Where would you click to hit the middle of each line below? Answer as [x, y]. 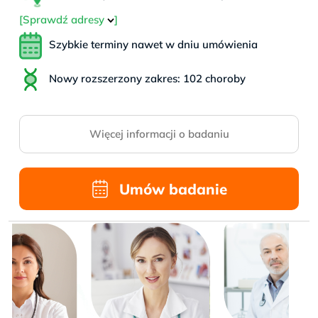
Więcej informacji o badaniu [159, 133]
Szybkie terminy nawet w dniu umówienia [153, 44]
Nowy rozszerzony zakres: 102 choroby [147, 78]
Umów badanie [173, 188]
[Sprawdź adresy [63, 19]
